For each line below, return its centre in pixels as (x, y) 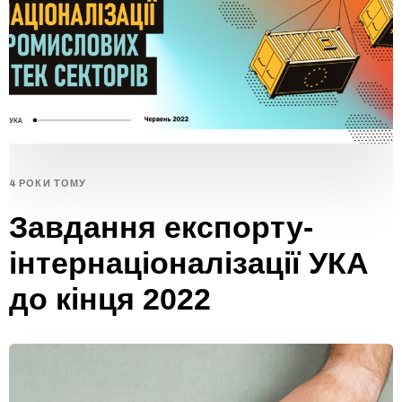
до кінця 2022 (110, 299)
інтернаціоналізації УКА (189, 263)
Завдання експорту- (161, 227)
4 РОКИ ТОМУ (48, 184)
